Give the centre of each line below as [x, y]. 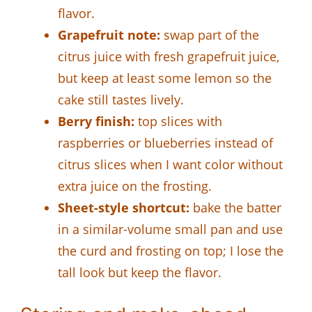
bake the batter [235, 207]
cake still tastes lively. [121, 99]
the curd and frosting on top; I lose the [171, 250]
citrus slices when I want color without [170, 164]
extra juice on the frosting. [135, 186]
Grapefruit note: [109, 34]
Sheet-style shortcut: [124, 207]
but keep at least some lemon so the [165, 78]
